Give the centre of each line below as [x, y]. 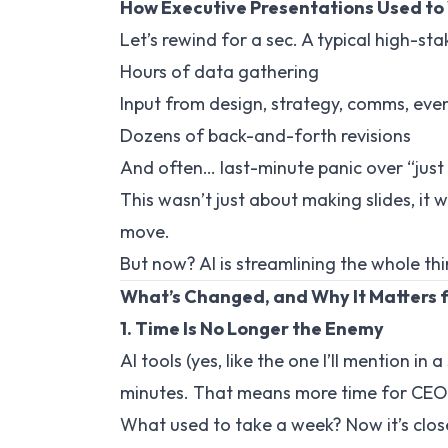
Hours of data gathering [219, 71]
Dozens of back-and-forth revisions [265, 135]
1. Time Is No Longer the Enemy [252, 328]
